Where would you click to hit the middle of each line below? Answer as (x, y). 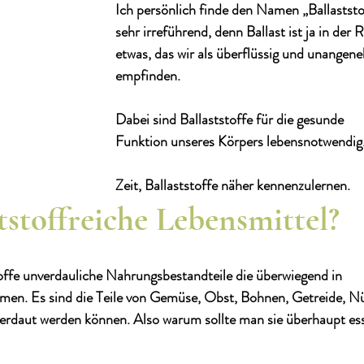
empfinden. (149, 76)
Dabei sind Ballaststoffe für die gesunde (231, 119)
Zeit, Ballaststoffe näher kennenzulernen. (234, 185)
